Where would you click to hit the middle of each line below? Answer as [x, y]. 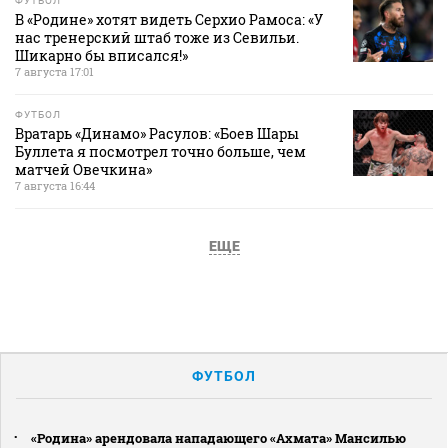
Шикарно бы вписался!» [101, 56]
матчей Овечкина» [83, 170]
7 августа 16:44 [55, 186]
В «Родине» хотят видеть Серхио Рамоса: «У [169, 20]
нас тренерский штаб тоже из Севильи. [157, 38]
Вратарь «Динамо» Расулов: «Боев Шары [157, 134]
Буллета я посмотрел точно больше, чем [160, 152]
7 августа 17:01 [54, 72]
